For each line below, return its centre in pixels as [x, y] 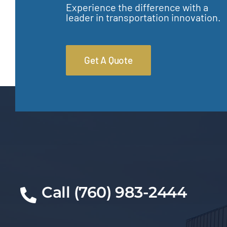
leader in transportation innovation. [143, 17]
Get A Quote [108, 60]
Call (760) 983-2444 [114, 193]
